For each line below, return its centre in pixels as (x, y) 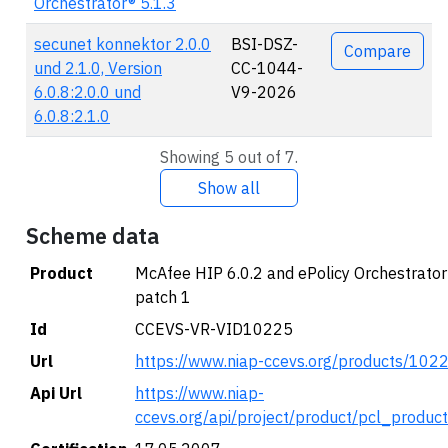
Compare (377, 51)
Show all (229, 188)
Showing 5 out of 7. (229, 157)
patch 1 (163, 297)
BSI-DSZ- (264, 44)
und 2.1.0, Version (98, 68)
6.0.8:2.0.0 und (87, 92)
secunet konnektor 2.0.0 (122, 44)
